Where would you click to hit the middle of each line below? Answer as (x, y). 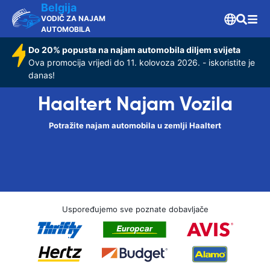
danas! (41, 75)
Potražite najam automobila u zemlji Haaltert (135, 125)
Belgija (59, 8)
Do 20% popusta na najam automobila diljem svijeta (134, 50)
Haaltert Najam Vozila (135, 104)
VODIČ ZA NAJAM (73, 18)
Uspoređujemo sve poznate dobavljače (135, 209)
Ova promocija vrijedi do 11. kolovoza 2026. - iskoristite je (141, 62)
